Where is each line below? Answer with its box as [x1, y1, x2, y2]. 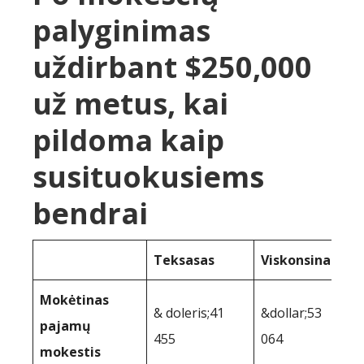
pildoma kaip [32, 119, 224, 160]
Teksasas [154, 250, 214, 269]
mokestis [40, 342, 101, 361]
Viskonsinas [261, 250, 337, 269]
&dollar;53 [261, 303, 322, 322]
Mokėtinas [40, 290, 109, 309]
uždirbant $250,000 [32, 46, 312, 87]
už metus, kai [32, 83, 228, 123]
